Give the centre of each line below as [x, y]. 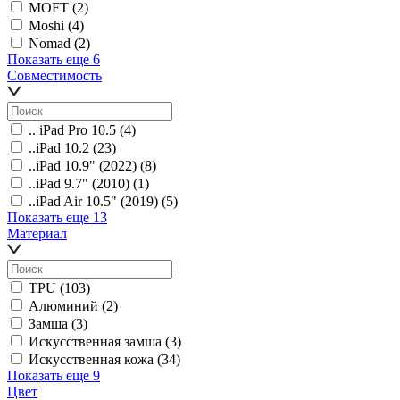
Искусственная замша [95, 341]
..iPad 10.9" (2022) [83, 165]
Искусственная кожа [91, 359]
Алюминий [63, 305]
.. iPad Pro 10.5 [72, 129]
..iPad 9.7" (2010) [79, 183]
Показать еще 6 [54, 59]
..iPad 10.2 [59, 147]
